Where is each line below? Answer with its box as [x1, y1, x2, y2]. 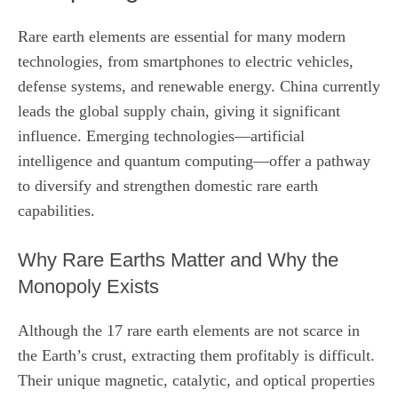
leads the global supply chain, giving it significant [18, 101, 340, 120]
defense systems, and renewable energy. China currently [18, 76, 380, 95]
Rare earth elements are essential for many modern [18, 27, 346, 45]
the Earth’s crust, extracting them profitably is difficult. [18, 346, 375, 364]
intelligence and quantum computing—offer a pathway [18, 151, 370, 170]
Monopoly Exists [18, 275, 159, 298]
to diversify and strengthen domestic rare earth [18, 176, 318, 195]
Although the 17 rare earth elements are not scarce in [18, 321, 360, 339]
